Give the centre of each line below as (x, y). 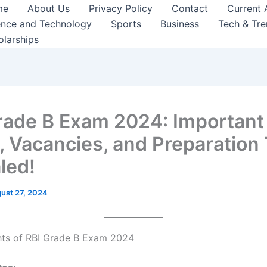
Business (180, 24)
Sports (126, 24)
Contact (190, 8)
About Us (49, 8)
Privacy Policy (121, 8)
